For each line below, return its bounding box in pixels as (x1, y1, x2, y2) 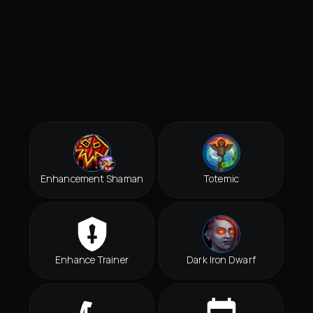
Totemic (203, 172, 239, 186)
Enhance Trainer (55, 253, 129, 267)
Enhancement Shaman (41, 172, 143, 186)
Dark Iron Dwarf (187, 253, 256, 267)
